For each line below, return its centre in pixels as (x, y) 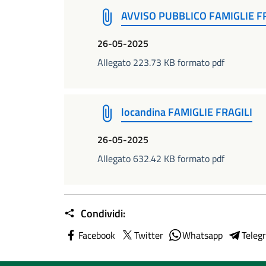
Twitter (149, 235)
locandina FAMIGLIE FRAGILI (187, 112)
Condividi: (102, 213)
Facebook (97, 235)
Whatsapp (202, 235)
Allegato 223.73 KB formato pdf (161, 62)
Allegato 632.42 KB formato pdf (161, 159)
